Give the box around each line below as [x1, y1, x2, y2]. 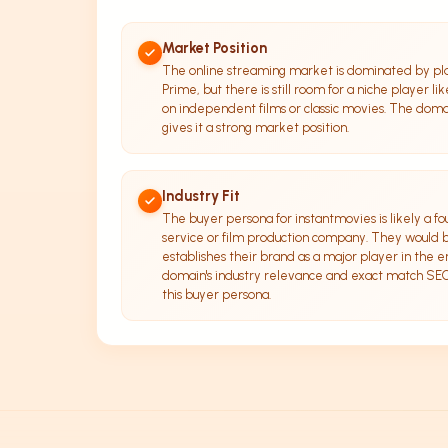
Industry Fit [162, 186, 240, 205]
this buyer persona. [162, 286, 271, 302]
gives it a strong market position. [162, 119, 349, 135]
